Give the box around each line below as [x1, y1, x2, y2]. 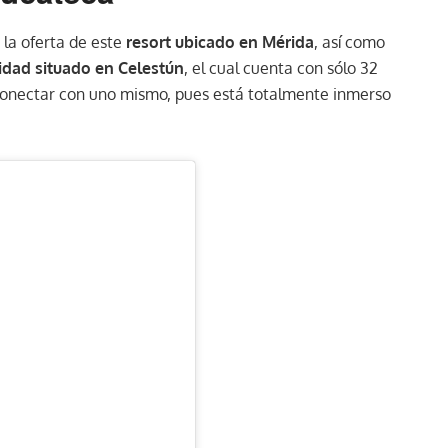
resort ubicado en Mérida [126, 31, 314, 52]
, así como [314, 31, 385, 52]
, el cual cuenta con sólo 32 [184, 57, 378, 78]
